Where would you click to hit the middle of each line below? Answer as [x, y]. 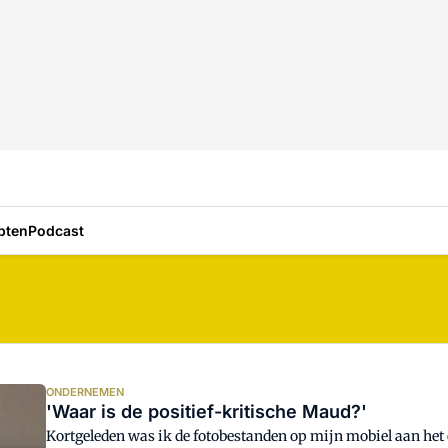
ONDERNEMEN [85, 392]
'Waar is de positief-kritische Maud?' [207, 411]
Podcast [56, 230]
